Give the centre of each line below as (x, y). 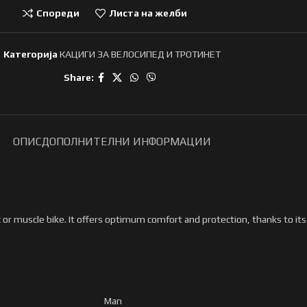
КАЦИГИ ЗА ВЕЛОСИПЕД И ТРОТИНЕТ (140, 54)
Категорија (30, 54)
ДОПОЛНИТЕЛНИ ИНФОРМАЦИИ (126, 141)
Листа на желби (148, 13)
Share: (78, 78)
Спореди (58, 13)
